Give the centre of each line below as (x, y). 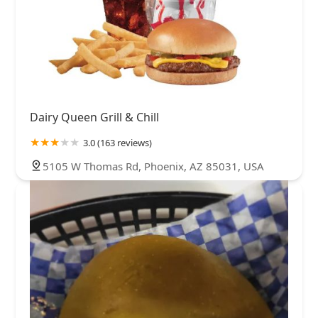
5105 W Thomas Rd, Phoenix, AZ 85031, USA (153, 166)
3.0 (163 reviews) (117, 143)
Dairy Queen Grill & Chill (94, 117)
